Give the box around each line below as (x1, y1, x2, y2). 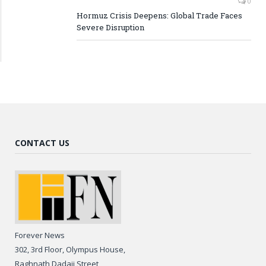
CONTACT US (15, 137, 69, 149)
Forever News (15, 230, 65, 241)
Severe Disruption (77, 22, 144, 33)
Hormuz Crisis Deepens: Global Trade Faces (77, 10, 242, 21)
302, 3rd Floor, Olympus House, (15, 244, 125, 255)
